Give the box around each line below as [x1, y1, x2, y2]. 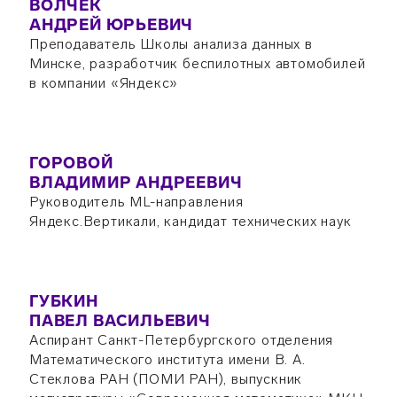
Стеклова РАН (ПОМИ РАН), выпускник [28, 370, 303, 387]
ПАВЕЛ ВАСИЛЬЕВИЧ [28, 311, 211, 331]
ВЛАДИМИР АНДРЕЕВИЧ [28, 173, 243, 192]
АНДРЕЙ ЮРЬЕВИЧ [28, 15, 194, 35]
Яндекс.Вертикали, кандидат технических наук [28, 213, 352, 230]
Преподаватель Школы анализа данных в [28, 35, 313, 52]
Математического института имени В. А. [28, 351, 306, 368]
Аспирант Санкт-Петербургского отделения [28, 331, 334, 348]
